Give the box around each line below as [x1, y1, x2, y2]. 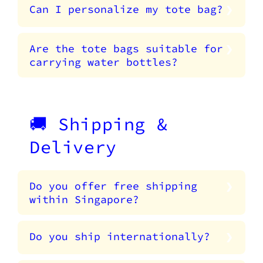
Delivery [29, 136, 117, 159]
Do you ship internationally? [29, 230, 210, 244]
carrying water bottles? [29, 55, 178, 69]
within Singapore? [29, 193, 139, 207]
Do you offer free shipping [29, 179, 197, 193]
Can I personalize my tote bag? [29, 2, 223, 16]
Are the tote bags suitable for [29, 42, 223, 56]
